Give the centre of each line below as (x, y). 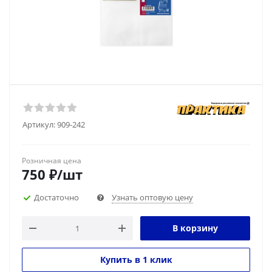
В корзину (195, 228)
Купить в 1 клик (136, 260)
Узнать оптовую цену (152, 197)
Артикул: (39, 124)
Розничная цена (52, 161)
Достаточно (56, 197)
